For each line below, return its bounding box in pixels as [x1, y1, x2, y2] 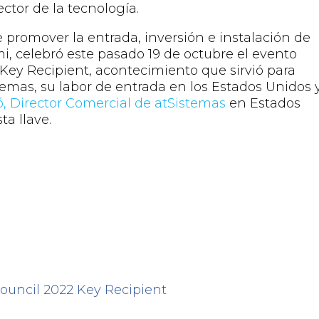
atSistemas [155, 95, 226, 112]
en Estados [226, 95, 301, 112]
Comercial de [62, 95, 155, 112]
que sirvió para [202, 63, 296, 79]
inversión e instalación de [141, 30, 311, 46]
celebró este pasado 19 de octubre [16, 46, 238, 63]
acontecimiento [95, 63, 202, 79]
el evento [237, 46, 298, 63]
